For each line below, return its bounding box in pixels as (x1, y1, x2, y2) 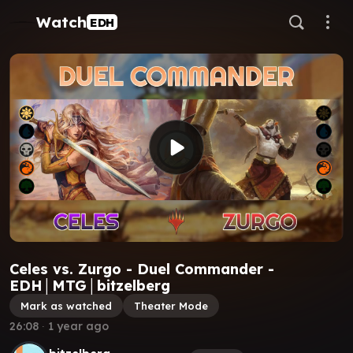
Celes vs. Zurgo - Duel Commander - (9, 259, 274, 278)
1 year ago (48, 318, 109, 333)
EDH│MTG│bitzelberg (9, 276, 170, 295)
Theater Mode (134, 299, 208, 312)
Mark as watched (20, 299, 112, 312)
